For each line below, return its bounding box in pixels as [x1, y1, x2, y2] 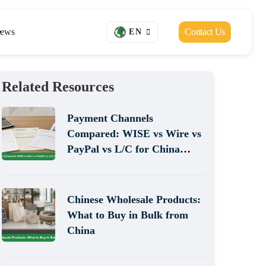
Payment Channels [67, 112, 153, 124]
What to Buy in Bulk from [67, 209, 188, 221]
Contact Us [185, 27, 225, 37]
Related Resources [2, 79, 114, 94]
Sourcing [67, 159, 108, 170]
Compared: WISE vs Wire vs [67, 128, 201, 140]
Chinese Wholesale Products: [67, 194, 201, 205]
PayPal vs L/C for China [67, 143, 180, 155]
